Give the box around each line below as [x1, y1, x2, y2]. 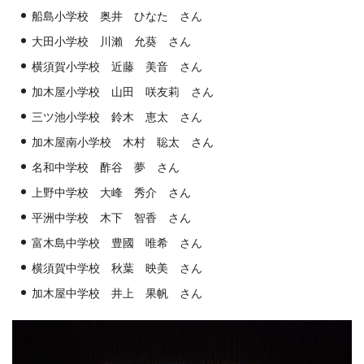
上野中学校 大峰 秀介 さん [32, 186, 191, 199]
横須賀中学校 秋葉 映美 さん [32, 262, 202, 275]
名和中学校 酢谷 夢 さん [32, 161, 180, 174]
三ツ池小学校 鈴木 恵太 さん [32, 110, 202, 123]
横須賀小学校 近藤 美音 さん [32, 60, 202, 73]
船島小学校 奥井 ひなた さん [32, 10, 202, 23]
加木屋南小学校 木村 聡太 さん [32, 136, 214, 149]
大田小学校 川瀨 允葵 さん [32, 35, 191, 48]
